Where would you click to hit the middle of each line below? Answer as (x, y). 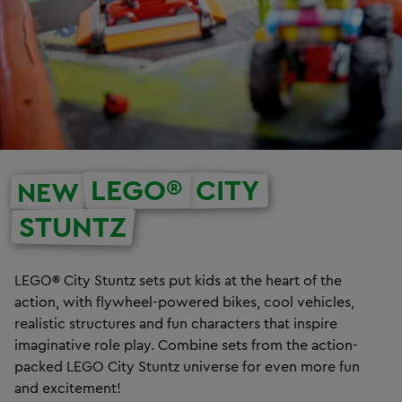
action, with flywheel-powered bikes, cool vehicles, (184, 301)
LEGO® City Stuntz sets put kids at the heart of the (178, 280)
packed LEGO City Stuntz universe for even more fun (187, 366)
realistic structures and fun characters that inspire (176, 323)
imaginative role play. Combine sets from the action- (186, 344)
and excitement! (68, 387)
